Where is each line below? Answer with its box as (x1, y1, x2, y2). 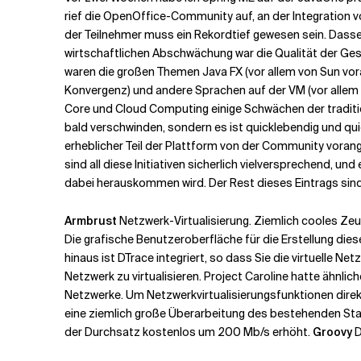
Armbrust (64, 214, 117, 228)
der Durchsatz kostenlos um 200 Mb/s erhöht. (64, 325, 313, 339)
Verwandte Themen (175, 28, 284, 43)
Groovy (313, 325, 352, 339)
